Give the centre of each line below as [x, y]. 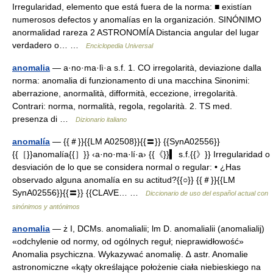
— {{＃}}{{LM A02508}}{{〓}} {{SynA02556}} [135, 141]
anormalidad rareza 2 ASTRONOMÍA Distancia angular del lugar [136, 32]
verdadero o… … [49, 45]
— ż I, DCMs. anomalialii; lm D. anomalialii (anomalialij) [157, 229]
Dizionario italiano [101, 119]
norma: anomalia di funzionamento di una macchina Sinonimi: [131, 80]
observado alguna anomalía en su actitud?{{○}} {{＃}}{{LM [124, 180]
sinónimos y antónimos [46, 207]
